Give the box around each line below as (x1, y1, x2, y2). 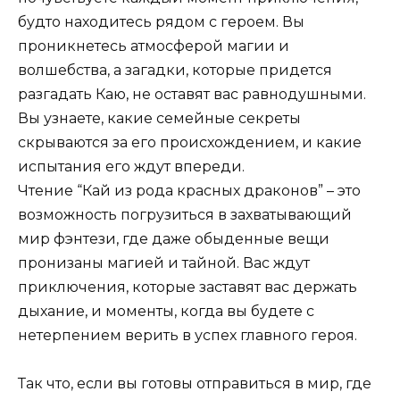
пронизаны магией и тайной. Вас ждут (18, 254, 310, 271)
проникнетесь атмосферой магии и (18, 37, 289, 54)
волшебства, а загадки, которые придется (18, 61, 332, 79)
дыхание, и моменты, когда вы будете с (18, 302, 314, 320)
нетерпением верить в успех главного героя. (18, 326, 357, 344)
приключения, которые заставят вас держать (18, 278, 357, 296)
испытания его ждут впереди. (18, 157, 245, 175)
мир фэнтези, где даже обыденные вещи (18, 229, 329, 247)
